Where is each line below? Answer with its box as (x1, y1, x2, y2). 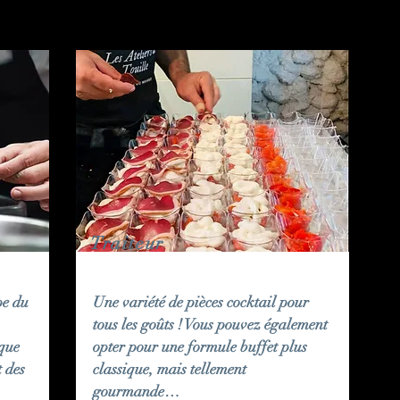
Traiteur (90, 231, 164, 254)
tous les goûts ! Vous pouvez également (93, 314, 328, 334)
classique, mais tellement (93, 359, 246, 379)
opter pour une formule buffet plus (93, 337, 307, 356)
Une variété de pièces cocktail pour (93, 292, 309, 312)
